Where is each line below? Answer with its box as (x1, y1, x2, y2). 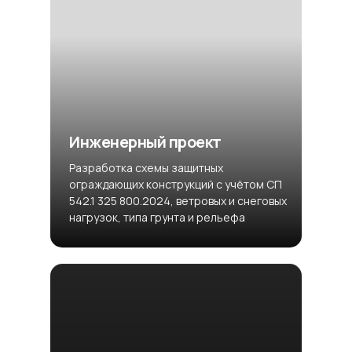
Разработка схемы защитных (69, 160, 223, 175)
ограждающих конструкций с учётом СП (69, 177, 282, 192)
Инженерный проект (69, 131, 222, 152)
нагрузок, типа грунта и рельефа (69, 210, 245, 225)
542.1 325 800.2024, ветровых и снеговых (69, 193, 287, 208)
